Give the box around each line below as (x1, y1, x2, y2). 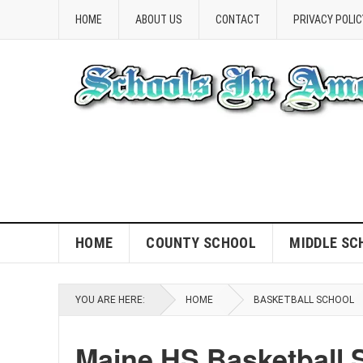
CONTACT (216, 13, 260, 26)
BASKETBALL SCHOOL (254, 294, 354, 305)
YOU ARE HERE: (75, 294, 145, 305)
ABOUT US (135, 13, 182, 26)
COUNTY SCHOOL (146, 234, 257, 251)
